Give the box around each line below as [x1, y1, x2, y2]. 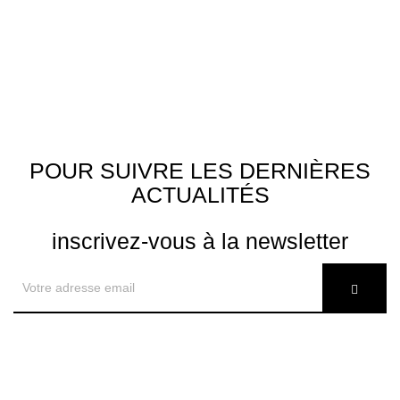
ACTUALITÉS [130, 182, 270, 208]
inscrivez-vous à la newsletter [52, 229, 348, 254]
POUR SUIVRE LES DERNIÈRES [29, 158, 371, 184]
